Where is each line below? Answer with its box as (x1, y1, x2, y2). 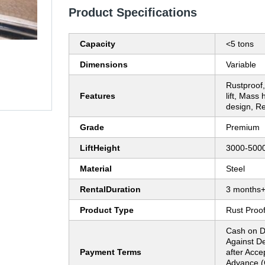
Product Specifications (69, 6, 197, 20)
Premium (226, 122, 260, 132)
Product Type (80, 205, 134, 215)
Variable (226, 60, 256, 70)
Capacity (80, 39, 115, 49)
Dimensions (80, 60, 128, 70)
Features (80, 91, 115, 101)
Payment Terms (80, 247, 141, 257)
